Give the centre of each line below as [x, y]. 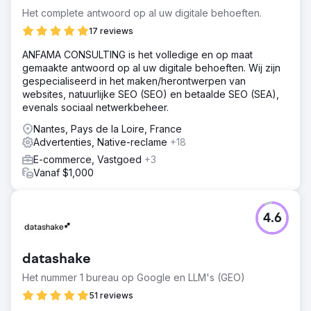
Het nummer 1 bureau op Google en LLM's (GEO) [134, 277]
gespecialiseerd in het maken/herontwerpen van [134, 81]
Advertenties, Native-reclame [102, 142]
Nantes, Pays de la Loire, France [108, 129]
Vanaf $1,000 [64, 173]
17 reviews [111, 31]
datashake [57, 260]
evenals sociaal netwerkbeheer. [95, 107]
